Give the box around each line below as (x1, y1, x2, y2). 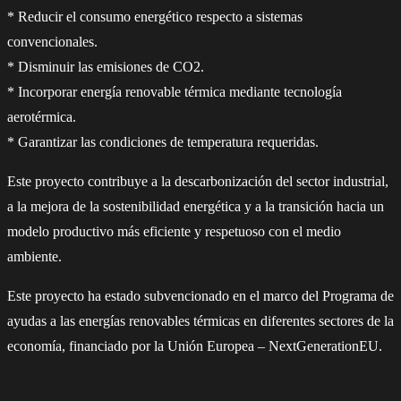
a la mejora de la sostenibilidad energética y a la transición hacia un (7, 199, 384, 215)
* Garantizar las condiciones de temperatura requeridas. (7, 134, 319, 150)
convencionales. (7, 34, 98, 50)
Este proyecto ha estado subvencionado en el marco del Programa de (7, 288, 394, 304)
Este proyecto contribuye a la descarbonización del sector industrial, (7, 174, 388, 190)
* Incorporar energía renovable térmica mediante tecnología (7, 84, 342, 100)
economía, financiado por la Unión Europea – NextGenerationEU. (7, 338, 382, 354)
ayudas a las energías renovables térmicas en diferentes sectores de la (7, 313, 394, 329)
